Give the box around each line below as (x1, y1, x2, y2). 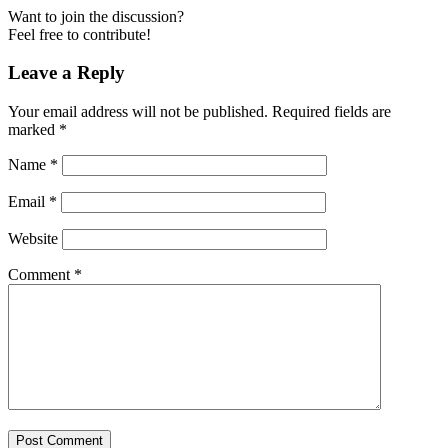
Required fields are (272, 103, 391, 121)
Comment (8, 266, 74, 284)
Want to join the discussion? (8, 7, 184, 25)
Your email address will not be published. (8, 103, 268, 121)
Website (8, 230, 58, 248)
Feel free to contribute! (8, 25, 151, 43)
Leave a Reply (8, 62, 125, 84)
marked (8, 121, 59, 139)
